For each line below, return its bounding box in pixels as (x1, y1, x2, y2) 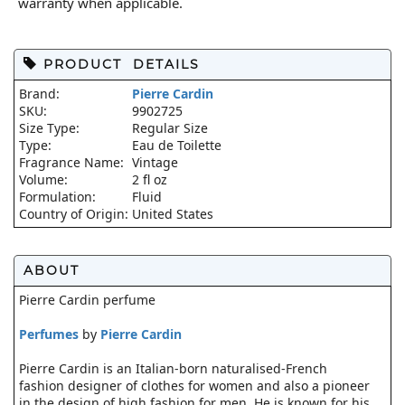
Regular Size (132, 119, 208, 137)
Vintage (132, 154, 178, 171)
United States (132, 205, 213, 222)
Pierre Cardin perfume (19, 291, 155, 308)
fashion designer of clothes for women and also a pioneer (19, 377, 370, 394)
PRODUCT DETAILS (38, 56, 200, 72)
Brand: (19, 85, 63, 102)
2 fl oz (132, 171, 167, 188)
